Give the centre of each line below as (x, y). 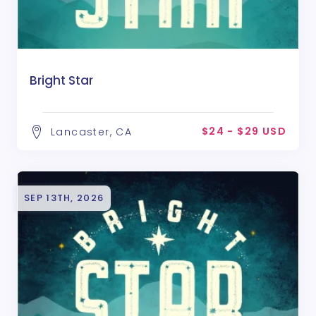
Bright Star (61, 80)
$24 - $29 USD (244, 131)
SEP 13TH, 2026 (64, 197)
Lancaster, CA (92, 132)
